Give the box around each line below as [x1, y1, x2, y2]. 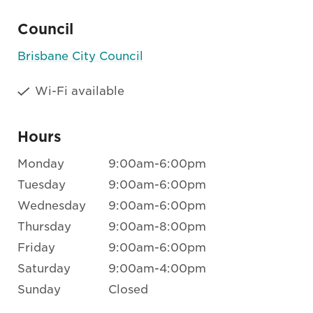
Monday [17, 157, 64, 171]
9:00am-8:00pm [108, 220, 206, 234]
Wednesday [17, 199, 86, 213]
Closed [108, 283, 148, 297]
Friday [17, 241, 55, 255]
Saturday [17, 262, 71, 276]
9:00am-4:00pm [108, 262, 206, 276]
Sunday [17, 283, 61, 297]
